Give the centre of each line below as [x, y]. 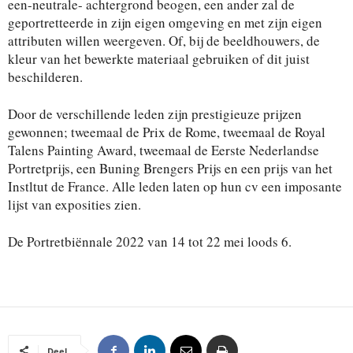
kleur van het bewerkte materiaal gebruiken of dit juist [159, 58]
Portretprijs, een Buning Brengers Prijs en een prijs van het [170, 168]
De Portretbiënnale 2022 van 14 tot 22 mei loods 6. [150, 241]
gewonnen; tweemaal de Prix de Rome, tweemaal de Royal [167, 132]
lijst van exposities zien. [74, 204]
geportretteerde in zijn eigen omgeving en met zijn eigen [165, 22]
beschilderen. [45, 76]
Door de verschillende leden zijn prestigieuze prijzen [155, 113]
